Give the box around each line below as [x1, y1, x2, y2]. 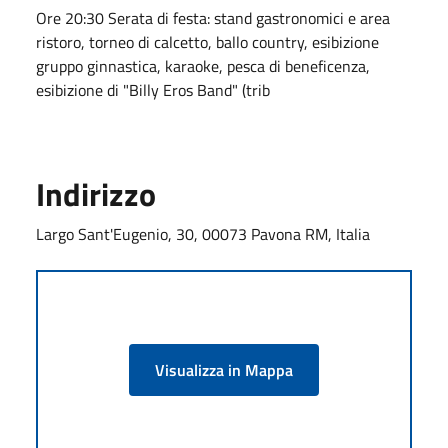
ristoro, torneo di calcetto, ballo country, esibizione [36, 29, 379, 54]
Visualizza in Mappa [155, 357, 293, 382]
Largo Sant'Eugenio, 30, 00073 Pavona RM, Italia [36, 221, 370, 246]
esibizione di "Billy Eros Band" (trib [36, 77, 270, 102]
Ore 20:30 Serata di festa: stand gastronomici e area [36, 5, 390, 30]
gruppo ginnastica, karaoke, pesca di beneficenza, [36, 53, 370, 78]
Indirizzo [36, 169, 156, 218]
